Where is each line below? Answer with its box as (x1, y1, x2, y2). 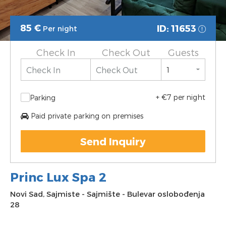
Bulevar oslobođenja (127, 189, 205, 198)
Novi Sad (10, 189, 43, 198)
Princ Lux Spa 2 (10, 169, 106, 184)
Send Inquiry (80, 135, 146, 147)
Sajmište (87, 189, 120, 198)
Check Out (101, 47, 150, 58)
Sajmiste (46, 189, 80, 198)
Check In (36, 47, 76, 58)
